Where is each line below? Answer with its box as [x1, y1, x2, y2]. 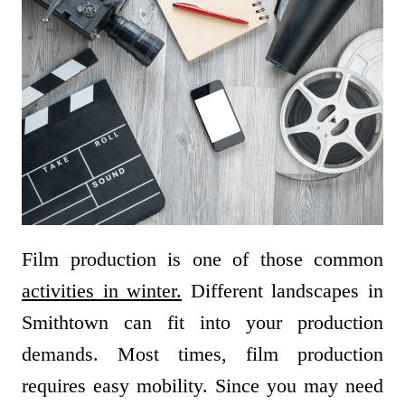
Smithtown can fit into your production [22, 311, 383, 334]
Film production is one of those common [22, 248, 383, 271]
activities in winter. [22, 279, 183, 303]
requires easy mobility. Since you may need [22, 374, 383, 398]
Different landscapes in [182, 279, 384, 303]
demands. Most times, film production [22, 343, 383, 366]
